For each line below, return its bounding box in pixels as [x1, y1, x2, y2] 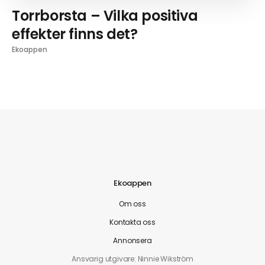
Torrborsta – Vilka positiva [12, 5, 198, 25]
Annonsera [113, 235, 152, 245]
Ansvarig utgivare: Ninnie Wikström [72, 253, 193, 264]
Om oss [119, 198, 146, 209]
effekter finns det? [12, 24, 138, 44]
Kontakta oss [109, 216, 156, 227]
